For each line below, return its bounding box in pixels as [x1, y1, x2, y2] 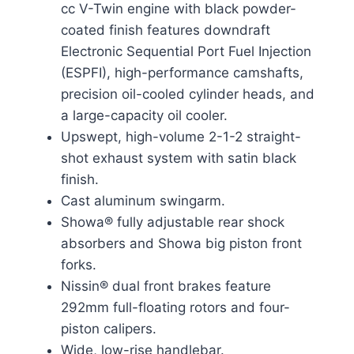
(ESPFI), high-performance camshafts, [60, 65, 303, 81]
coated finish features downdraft [60, 22, 270, 39]
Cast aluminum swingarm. [60, 193, 225, 209]
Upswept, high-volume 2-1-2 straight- [60, 129, 301, 145]
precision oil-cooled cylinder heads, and [60, 86, 314, 103]
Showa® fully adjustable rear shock [60, 214, 284, 231]
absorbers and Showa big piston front [60, 235, 302, 252]
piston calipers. [60, 321, 156, 337]
